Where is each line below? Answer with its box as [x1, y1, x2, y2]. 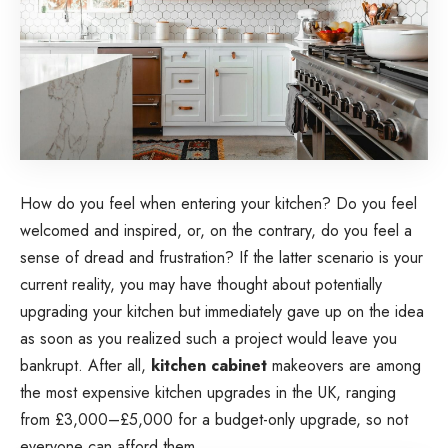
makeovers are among [267, 353, 421, 377]
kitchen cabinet [151, 353, 267, 377]
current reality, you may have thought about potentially [20, 272, 382, 296]
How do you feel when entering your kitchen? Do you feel [20, 191, 417, 215]
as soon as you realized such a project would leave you [20, 326, 397, 350]
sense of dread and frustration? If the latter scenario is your [20, 245, 423, 269]
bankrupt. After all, [20, 353, 151, 377]
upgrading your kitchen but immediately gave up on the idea [20, 299, 424, 323]
